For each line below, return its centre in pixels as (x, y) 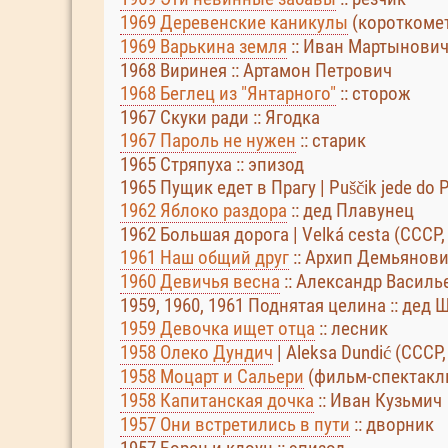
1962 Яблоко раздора (203, 210)
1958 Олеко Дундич (196, 352)
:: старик (331, 140)
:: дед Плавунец (350, 210)
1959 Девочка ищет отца (217, 328)
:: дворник (392, 424)
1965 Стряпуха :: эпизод (212, 164)
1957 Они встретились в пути (235, 424)
